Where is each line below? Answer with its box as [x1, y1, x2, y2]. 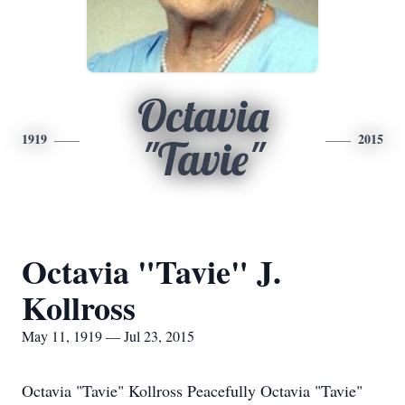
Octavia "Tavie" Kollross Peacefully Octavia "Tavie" [22, 380, 363, 401]
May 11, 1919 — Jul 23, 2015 [22, 326, 194, 345]
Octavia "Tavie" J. [22, 248, 281, 295]
